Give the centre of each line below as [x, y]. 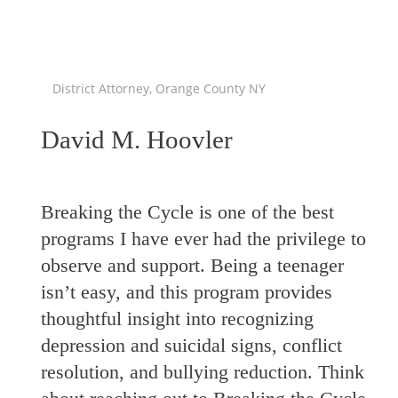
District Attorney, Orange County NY [159, 89]
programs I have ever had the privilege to [203, 239]
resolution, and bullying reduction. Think [203, 372]
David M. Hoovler [136, 140]
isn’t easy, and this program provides [187, 292]
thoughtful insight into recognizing [177, 319]
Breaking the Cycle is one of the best [187, 212]
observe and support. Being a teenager [192, 266]
